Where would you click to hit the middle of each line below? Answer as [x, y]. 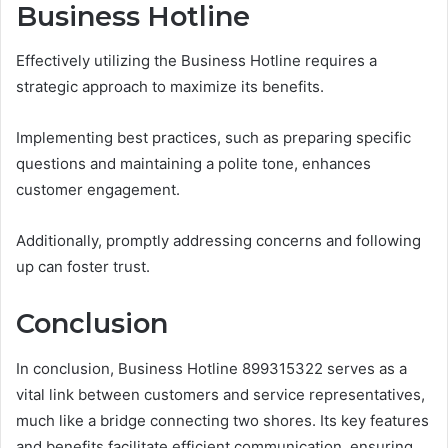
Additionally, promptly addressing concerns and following [218, 241]
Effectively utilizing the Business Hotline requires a [196, 61]
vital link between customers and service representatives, [220, 394]
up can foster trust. [83, 267]
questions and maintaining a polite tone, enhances [193, 164]
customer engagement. [98, 190]
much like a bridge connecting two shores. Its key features [222, 420]
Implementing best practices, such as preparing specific [213, 138]
